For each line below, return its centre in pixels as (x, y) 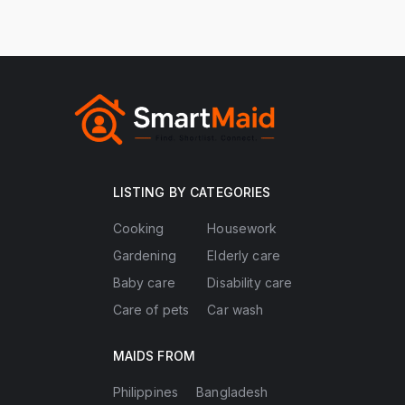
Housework (242, 228)
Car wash (235, 309)
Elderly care (244, 255)
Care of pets (151, 309)
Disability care (250, 282)
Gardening (144, 255)
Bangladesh (232, 391)
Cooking (138, 228)
